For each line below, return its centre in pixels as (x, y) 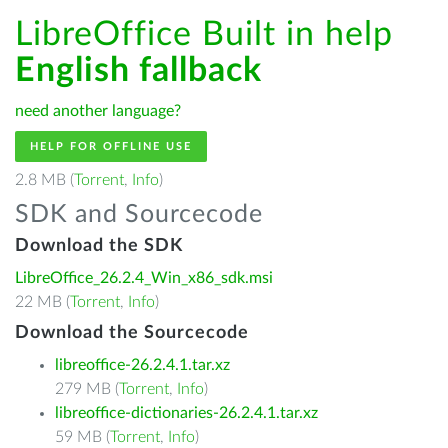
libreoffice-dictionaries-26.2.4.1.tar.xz (186, 413)
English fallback (138, 71)
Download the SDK (99, 246)
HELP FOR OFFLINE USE (111, 146)
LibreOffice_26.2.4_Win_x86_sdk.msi (144, 278)
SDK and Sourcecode (139, 214)
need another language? (98, 111)
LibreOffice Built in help (204, 35)
